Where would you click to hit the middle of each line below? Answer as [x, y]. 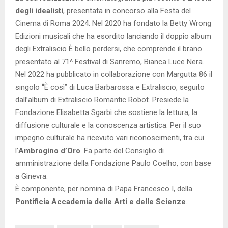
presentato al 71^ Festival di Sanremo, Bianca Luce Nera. [110, 61]
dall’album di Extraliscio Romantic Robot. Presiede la [102, 99]
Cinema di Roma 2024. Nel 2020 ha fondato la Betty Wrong [113, 23]
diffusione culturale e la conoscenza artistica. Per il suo [108, 125]
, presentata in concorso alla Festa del [127, 10]
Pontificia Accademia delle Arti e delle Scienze [101, 201]
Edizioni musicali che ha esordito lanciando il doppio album [113, 36]
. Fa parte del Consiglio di [122, 150]
